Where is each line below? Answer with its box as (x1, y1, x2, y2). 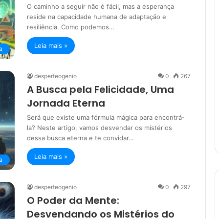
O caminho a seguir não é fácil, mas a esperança (27, 2, 174, 10)
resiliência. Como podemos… (27, 23, 114, 31)
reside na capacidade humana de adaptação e (27, 13, 166, 21)
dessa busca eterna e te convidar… (27, 134, 134, 142)
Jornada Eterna (27, 96, 105, 110)
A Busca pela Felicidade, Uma (27, 83, 174, 97)
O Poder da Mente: (27, 194, 119, 208)
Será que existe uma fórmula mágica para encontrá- (27, 113, 185, 122)
